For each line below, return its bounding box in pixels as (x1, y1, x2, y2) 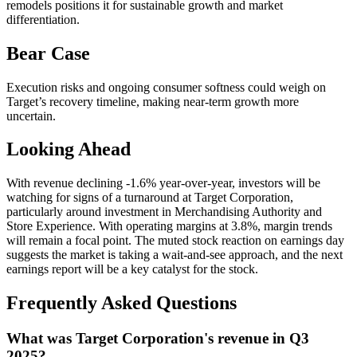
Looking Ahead (6, 139, 131, 160)
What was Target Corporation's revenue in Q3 (6, 330, 309, 347)
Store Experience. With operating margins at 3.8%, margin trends (6, 219, 332, 233)
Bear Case (6, 42, 90, 64)
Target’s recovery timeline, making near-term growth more (6, 94, 299, 108)
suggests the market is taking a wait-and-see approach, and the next (6, 248, 343, 262)
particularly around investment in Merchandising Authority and (6, 205, 322, 219)
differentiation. (6, 12, 80, 26)
